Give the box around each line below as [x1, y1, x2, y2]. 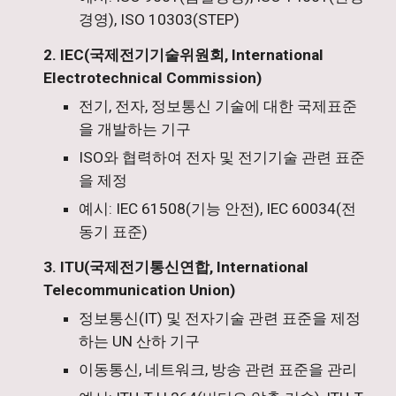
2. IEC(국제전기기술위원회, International [43, 46, 324, 64]
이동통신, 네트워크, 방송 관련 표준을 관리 [79, 361, 358, 378]
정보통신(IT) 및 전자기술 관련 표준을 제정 [79, 309, 362, 327]
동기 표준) [79, 223, 148, 240]
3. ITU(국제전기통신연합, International [43, 258, 309, 276]
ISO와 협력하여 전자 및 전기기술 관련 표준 [79, 148, 366, 166]
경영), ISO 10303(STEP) [79, 11, 240, 28]
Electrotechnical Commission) [43, 69, 263, 87]
